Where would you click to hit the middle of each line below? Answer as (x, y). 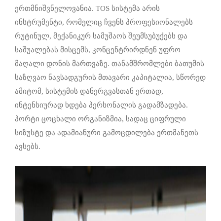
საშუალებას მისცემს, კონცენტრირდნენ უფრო (98, 50)
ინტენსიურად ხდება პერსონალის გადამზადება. (101, 105)
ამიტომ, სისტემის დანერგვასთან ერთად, (89, 92)
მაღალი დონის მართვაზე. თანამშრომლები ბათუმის (110, 64)
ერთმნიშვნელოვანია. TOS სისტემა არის (87, 9)
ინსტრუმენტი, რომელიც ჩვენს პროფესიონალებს (104, 22)
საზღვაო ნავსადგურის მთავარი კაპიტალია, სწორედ (110, 78)
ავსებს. (28, 147)
